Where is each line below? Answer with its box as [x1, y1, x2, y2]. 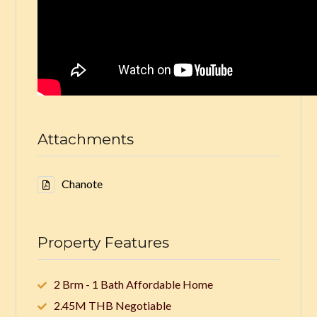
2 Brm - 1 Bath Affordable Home [54, 277, 214, 291]
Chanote [62, 177, 103, 191]
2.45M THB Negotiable [54, 298, 172, 312]
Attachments [38, 130, 134, 149]
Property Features [38, 233, 170, 251]
